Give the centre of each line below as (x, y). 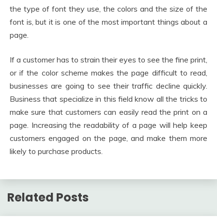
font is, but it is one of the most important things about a (108, 22)
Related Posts (48, 198)
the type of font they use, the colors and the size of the (108, 9)
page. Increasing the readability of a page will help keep (108, 125)
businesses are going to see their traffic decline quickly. (108, 86)
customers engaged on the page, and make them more (108, 138)
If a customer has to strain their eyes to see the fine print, (108, 60)
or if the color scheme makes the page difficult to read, (108, 73)
